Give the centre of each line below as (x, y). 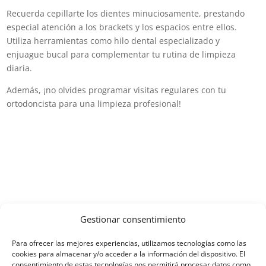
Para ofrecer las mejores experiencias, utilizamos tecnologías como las (129, 243)
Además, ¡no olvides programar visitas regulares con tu (117, 90)
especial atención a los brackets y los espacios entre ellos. (122, 27)
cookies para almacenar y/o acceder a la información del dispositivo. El (129, 254)
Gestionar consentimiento (133, 219)
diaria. (20, 68)
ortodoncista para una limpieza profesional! (94, 104)
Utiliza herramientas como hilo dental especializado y (113, 41)
